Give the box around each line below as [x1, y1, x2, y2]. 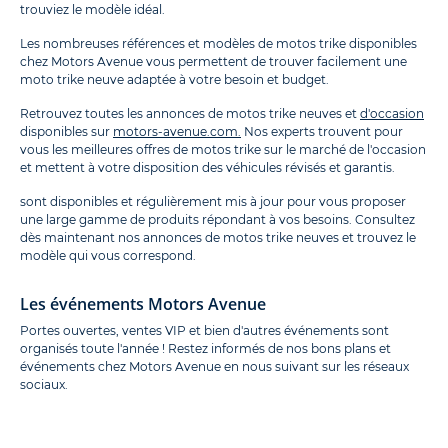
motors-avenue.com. [113, 123, 241, 139]
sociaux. [20, 376, 68, 392]
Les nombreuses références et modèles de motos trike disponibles [20, 35, 417, 51]
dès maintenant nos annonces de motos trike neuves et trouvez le [20, 229, 416, 245]
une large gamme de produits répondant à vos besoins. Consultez [20, 211, 415, 227]
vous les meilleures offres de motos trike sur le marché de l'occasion [20, 141, 426, 157]
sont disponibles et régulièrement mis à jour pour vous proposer [20, 193, 406, 209]
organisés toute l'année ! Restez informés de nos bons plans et [20, 340, 391, 356]
